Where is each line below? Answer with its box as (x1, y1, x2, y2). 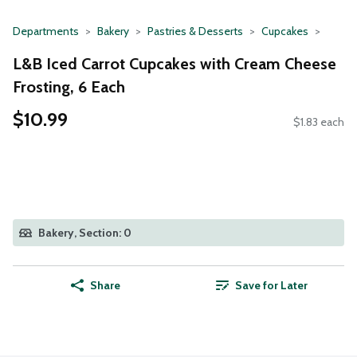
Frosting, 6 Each (13, 76, 125, 96)
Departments (13, 24, 79, 38)
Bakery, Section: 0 (38, 226, 131, 241)
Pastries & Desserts (147, 24, 243, 38)
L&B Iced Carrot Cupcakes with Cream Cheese (13, 53, 336, 73)
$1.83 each (293, 115, 344, 130)
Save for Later (234, 278, 308, 293)
